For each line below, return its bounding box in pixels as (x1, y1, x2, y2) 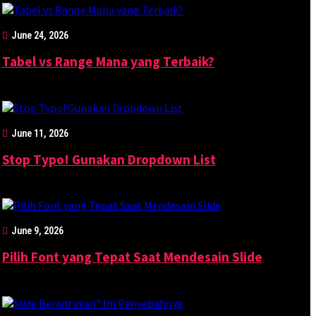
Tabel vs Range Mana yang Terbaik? (1, 53, 214, 71)
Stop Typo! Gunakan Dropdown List (1, 150, 216, 168)
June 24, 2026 (11, 30, 68, 42)
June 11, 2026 (11, 127, 68, 139)
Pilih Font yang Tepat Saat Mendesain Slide (1, 248, 262, 266)
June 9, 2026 (11, 225, 63, 237)
